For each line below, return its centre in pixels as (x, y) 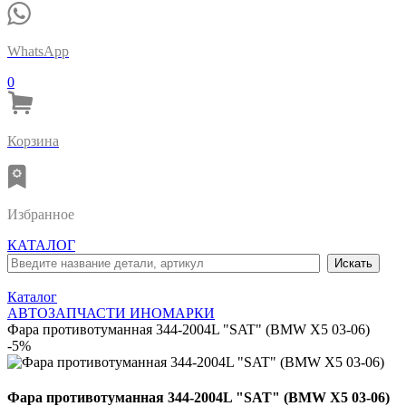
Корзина (33, 141)
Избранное (41, 214)
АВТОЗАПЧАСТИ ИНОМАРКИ (111, 313)
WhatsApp (38, 51)
